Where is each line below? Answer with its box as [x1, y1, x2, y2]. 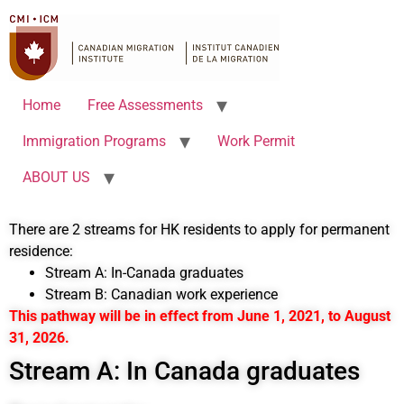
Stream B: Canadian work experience [45, 286, 278, 303]
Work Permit [217, 133, 295, 150]
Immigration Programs [23, 133, 166, 150]
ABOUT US [23, 169, 90, 186]
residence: [9, 243, 73, 260]
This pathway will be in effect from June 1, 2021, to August [9, 308, 390, 325]
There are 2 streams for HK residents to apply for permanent [9, 221, 390, 238]
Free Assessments [87, 96, 203, 114]
